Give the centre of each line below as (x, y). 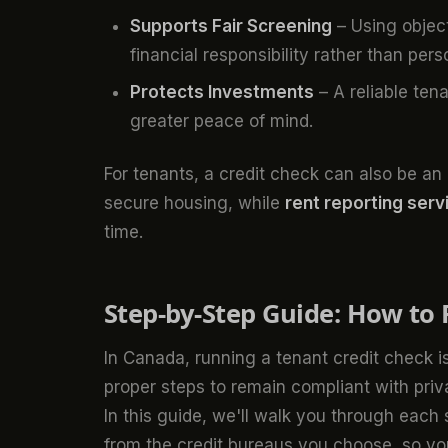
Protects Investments (221, 92)
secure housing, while (194, 202)
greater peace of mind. (221, 121)
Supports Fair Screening (230, 25)
